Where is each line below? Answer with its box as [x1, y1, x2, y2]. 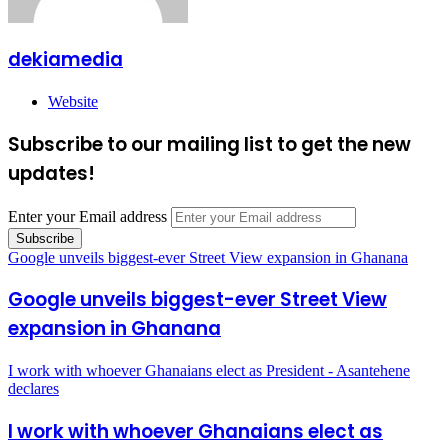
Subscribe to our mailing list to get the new [8, 130, 411, 158]
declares [8, 380, 59, 398]
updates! [8, 159, 95, 187]
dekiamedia [8, 46, 123, 74]
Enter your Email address [8, 207, 167, 225]
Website [48, 93, 98, 111]
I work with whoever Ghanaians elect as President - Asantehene [8, 362, 410, 380]
